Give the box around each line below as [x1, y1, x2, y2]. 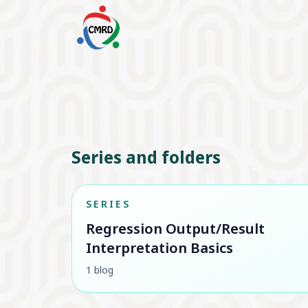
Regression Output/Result [86, 221, 265, 239]
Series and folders [71, 148, 221, 170]
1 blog [86, 265, 113, 278]
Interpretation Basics [86, 241, 233, 258]
